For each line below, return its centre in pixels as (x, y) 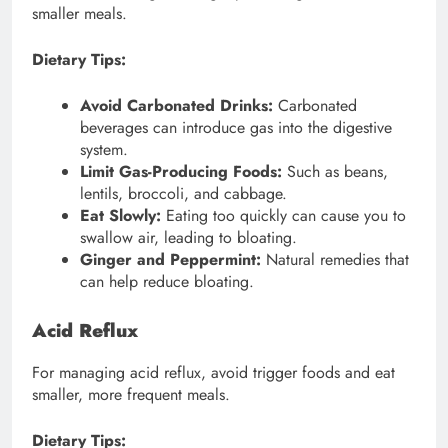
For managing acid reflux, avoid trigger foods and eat (213, 373)
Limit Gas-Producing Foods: (181, 171)
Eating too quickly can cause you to (283, 215)
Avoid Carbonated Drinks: (176, 105)
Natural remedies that (335, 259)
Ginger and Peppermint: (170, 259)
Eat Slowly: (120, 215)
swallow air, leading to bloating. (188, 237)
